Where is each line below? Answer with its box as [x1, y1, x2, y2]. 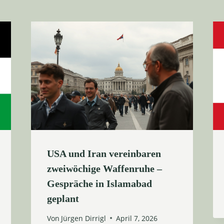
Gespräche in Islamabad [46, 177, 152, 189]
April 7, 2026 [115, 213, 157, 223]
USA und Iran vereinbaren [46, 147, 161, 159]
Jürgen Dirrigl [60, 213, 106, 223]
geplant [46, 192, 79, 204]
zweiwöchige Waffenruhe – [46, 162, 162, 174]
